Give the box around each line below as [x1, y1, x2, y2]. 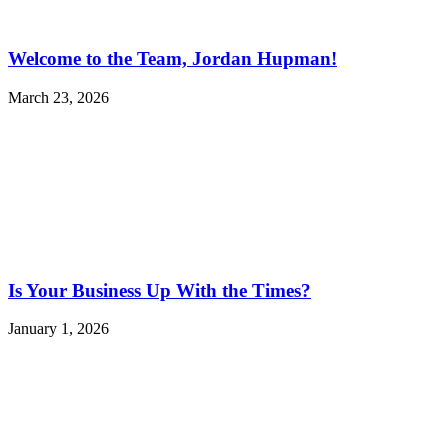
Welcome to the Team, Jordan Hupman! [8, 48, 337, 70]
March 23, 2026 [8, 88, 109, 106]
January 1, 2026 [8, 320, 109, 338]
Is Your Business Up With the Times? [8, 279, 311, 301]
